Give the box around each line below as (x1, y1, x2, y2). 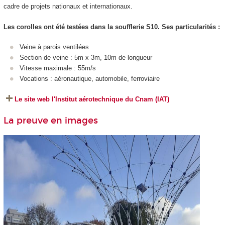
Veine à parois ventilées (20, 43, 89, 51)
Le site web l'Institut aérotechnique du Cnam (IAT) (14, 95, 169, 103)
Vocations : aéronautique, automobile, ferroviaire (20, 75, 160, 83)
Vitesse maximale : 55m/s (20, 64, 96, 72)
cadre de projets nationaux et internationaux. (3, 3, 133, 11)
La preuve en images (3, 115, 98, 127)
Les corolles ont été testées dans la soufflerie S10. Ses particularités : (3, 23, 220, 31)
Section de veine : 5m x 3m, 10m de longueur (20, 54, 152, 62)
